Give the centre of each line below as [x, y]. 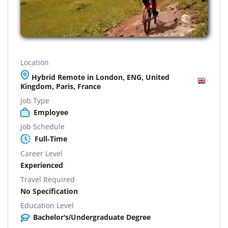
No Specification [49, 191]
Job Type [35, 100]
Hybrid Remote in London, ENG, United [99, 77]
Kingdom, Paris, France [61, 86]
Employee [51, 112]
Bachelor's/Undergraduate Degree [92, 217]
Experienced [42, 165]
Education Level [47, 205]
